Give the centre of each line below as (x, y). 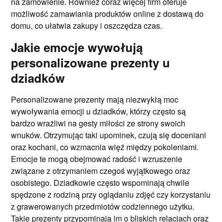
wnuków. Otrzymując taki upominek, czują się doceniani (109, 135)
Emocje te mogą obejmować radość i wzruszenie (97, 159)
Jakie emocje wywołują (77, 47)
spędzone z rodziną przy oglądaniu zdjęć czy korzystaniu (111, 194)
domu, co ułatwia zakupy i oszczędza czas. (87, 25)
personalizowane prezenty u (91, 62)
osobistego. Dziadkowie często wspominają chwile (100, 182)
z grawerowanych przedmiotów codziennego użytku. (103, 206)
